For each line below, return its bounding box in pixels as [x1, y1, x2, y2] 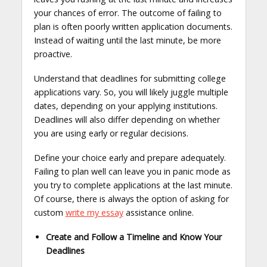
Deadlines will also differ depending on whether [33, 114, 220, 126]
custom [33, 207, 66, 219]
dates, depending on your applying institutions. [33, 100, 218, 112]
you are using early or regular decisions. [33, 128, 188, 139]
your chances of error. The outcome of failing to [33, 7, 222, 19]
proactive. [33, 48, 72, 60]
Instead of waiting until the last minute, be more [33, 35, 221, 46]
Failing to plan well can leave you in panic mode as [33, 166, 231, 178]
